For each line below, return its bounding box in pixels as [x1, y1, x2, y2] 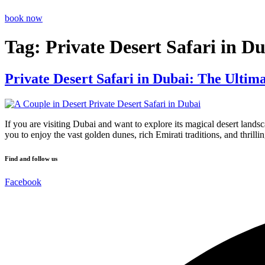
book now [5, 13, 43, 23]
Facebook [5, 176, 41, 187]
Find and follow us [5, 154, 57, 162]
